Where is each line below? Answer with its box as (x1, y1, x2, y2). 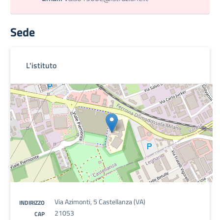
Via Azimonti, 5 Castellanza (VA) (55, 196, 145, 207)
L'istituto (26, 59, 56, 71)
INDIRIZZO (19, 198, 45, 207)
